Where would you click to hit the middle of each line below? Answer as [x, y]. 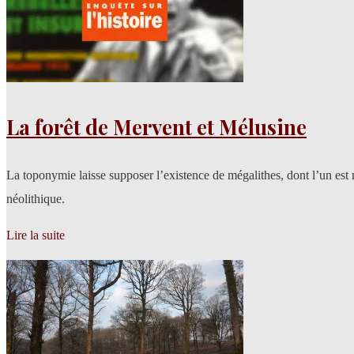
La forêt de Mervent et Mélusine [156, 127]
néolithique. [36, 199]
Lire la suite [36, 235]
